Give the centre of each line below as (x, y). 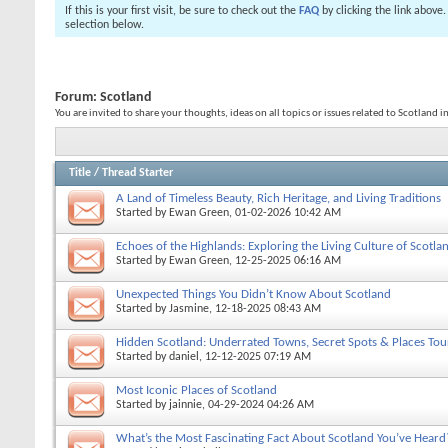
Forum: (77, 97)
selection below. (104, 25)
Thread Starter (137, 172)
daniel (184, 356)
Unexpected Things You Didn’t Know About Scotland (253, 294)
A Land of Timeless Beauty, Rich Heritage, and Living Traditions (278, 198)
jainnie (185, 404)
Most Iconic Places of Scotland (196, 390)
